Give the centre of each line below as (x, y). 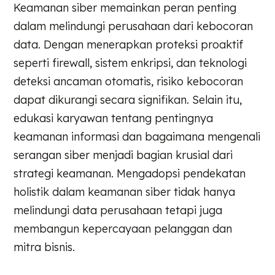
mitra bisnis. (45, 247)
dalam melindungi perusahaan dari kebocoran (134, 26)
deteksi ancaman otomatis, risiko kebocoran (129, 81)
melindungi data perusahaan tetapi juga (118, 210)
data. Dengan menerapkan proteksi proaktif (129, 44)
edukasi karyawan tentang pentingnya (114, 118)
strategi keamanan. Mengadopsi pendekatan (130, 173)
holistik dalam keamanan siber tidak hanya (125, 192)
